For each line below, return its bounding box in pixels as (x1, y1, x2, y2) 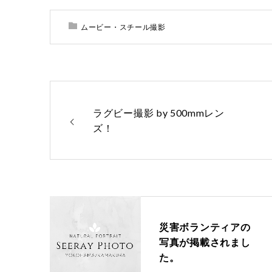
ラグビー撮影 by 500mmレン (93, 107, 225, 118)
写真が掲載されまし (159, 236, 251, 248)
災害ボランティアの (159, 220, 251, 233)
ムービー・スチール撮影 (81, 22, 166, 32)
